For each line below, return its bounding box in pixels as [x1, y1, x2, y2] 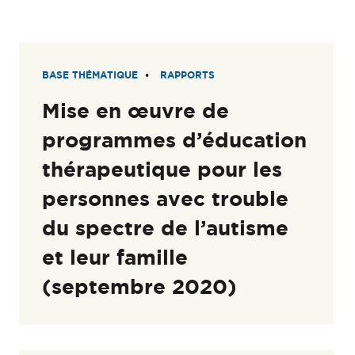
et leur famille [42, 246, 189, 269]
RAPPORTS [160, 70, 216, 81]
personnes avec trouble [42, 187, 289, 211]
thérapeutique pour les [42, 158, 283, 181]
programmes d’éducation [42, 128, 307, 152]
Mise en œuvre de [42, 99, 230, 123]
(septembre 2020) [42, 275, 238, 299]
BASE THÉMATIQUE [42, 70, 139, 81]
